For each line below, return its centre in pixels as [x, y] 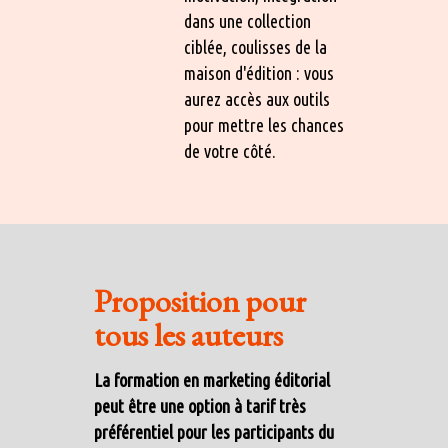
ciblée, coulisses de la [255, 47]
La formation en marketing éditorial [212, 380]
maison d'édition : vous [259, 73]
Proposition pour [200, 301]
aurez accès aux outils [257, 99]
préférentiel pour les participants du [214, 432]
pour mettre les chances [264, 125]
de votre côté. [230, 151]
